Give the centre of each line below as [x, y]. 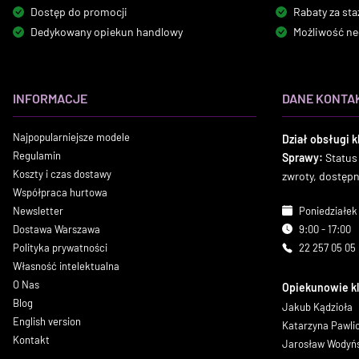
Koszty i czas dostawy [62, 174]
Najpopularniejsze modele [71, 137]
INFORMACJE [50, 98]
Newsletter [38, 211]
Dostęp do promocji [79, 12]
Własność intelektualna [66, 266]
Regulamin [37, 155]
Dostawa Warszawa [56, 229]
